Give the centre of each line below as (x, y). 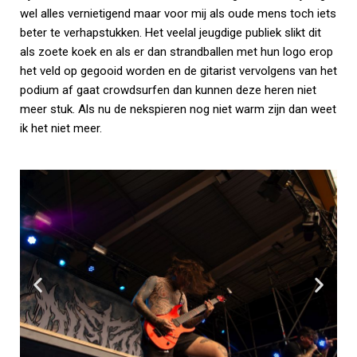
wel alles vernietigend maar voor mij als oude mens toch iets (178, 13)
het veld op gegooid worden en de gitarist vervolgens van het (178, 71)
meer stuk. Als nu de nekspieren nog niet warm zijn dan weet (178, 109)
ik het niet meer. (61, 128)
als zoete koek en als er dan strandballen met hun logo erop (177, 51)
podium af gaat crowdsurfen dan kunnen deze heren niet (168, 90)
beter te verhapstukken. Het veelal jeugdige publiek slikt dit (171, 32)
